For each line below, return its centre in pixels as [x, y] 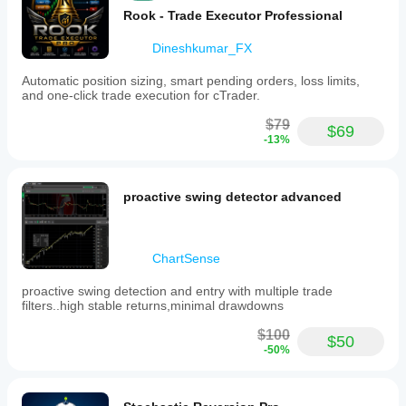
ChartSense [186, 258]
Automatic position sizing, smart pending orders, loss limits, [191, 81]
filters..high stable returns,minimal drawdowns [153, 305]
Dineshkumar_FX [202, 48]
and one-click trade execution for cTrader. [141, 95]
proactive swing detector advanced [232, 197]
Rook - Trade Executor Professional [233, 15]
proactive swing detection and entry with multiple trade [177, 291]
